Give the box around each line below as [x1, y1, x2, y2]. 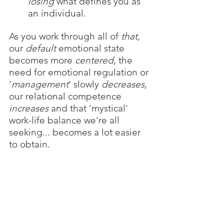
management [11, 78, 68, 90]
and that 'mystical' [48, 102, 130, 114]
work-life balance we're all [9, 114, 122, 126]
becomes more [9, 54, 75, 66]
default [25, 42, 58, 54]
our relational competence [9, 90, 124, 102]
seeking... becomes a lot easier [9, 126, 143, 138]
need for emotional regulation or [9, 66, 151, 78]
